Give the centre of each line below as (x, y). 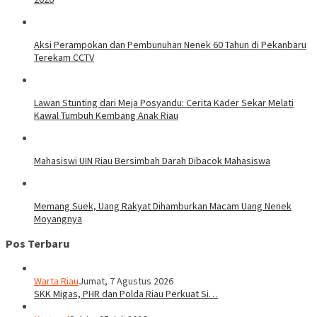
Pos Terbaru (38, 244)
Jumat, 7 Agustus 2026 (126, 281)
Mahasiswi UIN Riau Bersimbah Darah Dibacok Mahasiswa (152, 160)
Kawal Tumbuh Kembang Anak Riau (106, 115)
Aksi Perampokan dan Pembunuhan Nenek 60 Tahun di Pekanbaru (170, 44)
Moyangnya (58, 218)
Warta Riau (56, 281)
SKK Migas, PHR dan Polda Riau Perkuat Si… (126, 294)
